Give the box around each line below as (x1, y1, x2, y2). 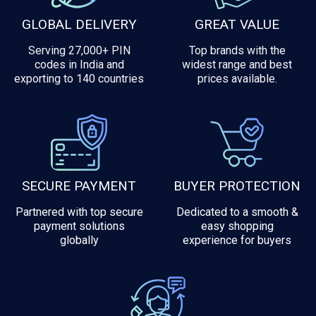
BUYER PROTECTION (174, 178, 300, 195)
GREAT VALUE (195, 16, 279, 33)
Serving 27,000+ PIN (28, 44, 130, 58)
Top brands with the (188, 44, 286, 58)
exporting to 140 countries (14, 72, 144, 86)
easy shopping (200, 219, 274, 233)
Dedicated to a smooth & (176, 205, 298, 219)
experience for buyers (183, 233, 291, 248)
